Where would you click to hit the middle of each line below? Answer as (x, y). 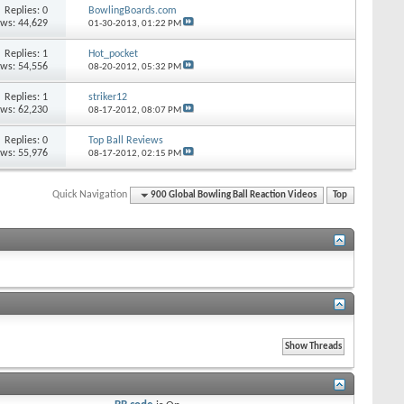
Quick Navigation (90, 194)
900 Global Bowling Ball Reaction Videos (234, 195)
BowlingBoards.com (132, 10)
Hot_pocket (113, 54)
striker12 (107, 97)
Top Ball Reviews (125, 140)
